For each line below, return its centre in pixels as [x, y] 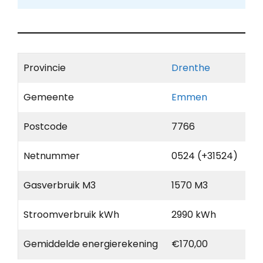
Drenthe [191, 68]
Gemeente [49, 97]
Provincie [45, 68]
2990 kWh [194, 215]
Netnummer [52, 156]
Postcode [45, 127]
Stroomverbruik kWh [71, 215]
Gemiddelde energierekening [91, 244]
